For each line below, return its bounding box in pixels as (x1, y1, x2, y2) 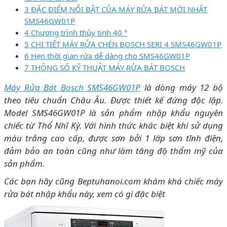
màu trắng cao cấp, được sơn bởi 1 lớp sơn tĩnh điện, (4, 132, 223, 144)
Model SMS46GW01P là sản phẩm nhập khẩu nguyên (4, 106, 223, 119)
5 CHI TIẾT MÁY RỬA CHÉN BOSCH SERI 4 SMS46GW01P (24, 39, 221, 49)
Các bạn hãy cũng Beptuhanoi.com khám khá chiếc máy (4, 175, 223, 187)
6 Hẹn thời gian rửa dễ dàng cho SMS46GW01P (24, 50, 190, 61)
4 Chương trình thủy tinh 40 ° (24, 27, 127, 37)
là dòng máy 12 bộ (140, 81, 223, 93)
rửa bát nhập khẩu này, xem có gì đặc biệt (4, 187, 165, 200)
